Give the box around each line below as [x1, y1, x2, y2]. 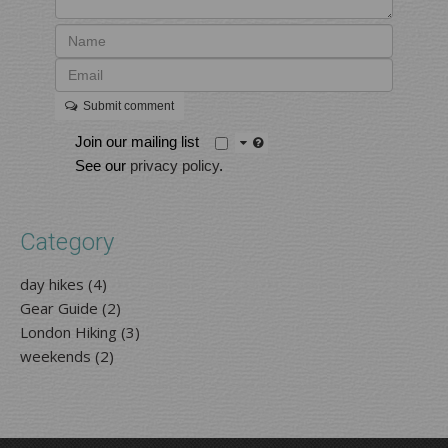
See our [75, 157, 131, 175]
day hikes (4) [20, 274, 107, 295]
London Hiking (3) [20, 322, 140, 343]
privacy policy [130, 157, 220, 175]
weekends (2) [20, 346, 114, 367]
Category [20, 228, 114, 257]
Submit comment [77, 99, 175, 114]
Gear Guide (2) [20, 298, 121, 319]
